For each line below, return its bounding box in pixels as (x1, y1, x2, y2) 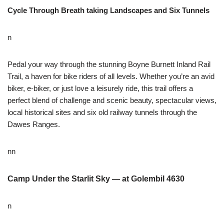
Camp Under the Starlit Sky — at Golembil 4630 (7, 174, 184, 183)
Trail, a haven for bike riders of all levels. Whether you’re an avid (7, 72, 214, 80)
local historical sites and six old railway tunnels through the (7, 108, 197, 116)
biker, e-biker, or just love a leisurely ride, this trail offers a (7, 84, 193, 92)
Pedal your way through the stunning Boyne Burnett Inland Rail (7, 60, 210, 68)
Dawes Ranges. (7, 120, 60, 128)
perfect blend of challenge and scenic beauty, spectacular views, (7, 96, 216, 104)
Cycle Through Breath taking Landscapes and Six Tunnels (7, 6, 209, 14)
